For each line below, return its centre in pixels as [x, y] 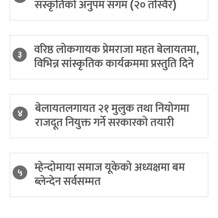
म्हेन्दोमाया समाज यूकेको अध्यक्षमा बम [110, 167]
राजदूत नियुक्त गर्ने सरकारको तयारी [105, 122]
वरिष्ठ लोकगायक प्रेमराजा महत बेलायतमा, [117, 49]
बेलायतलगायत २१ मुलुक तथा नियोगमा [112, 108]
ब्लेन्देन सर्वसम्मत [68, 181]
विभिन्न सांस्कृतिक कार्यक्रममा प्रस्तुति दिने [114, 64]
